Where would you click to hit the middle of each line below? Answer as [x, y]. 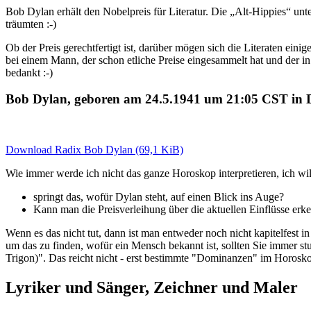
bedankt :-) [29, 72]
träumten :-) [31, 24]
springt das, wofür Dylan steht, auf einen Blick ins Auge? [159, 196]
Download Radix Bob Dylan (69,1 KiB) [94, 149]
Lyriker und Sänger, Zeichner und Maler [152, 287]
